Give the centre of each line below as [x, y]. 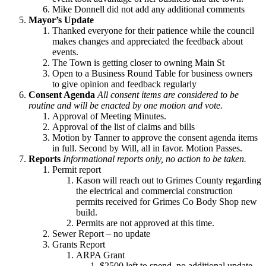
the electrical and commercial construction [154, 191]
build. [87, 212]
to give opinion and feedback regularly [124, 84]
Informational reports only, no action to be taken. [155, 159]
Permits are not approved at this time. [145, 223]
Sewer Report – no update [101, 233]
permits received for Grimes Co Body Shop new [167, 201]
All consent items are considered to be [168, 94]
